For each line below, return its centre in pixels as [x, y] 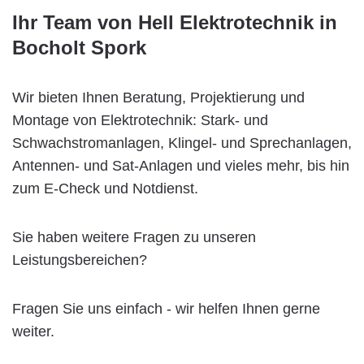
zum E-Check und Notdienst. [105, 188]
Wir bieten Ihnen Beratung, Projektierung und [158, 97]
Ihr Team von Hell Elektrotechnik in [175, 22]
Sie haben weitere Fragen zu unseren [134, 237]
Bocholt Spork [79, 47]
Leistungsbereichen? [80, 260]
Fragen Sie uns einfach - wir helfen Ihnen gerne [166, 308]
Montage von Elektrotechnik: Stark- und [140, 120]
